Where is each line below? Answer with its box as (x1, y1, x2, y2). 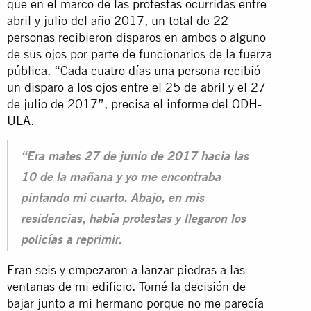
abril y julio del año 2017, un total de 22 (7, 12, 228, 28)
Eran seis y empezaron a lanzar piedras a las (7, 262, 245, 277)
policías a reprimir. (21, 234, 121, 247)
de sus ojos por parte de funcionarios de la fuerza (7, 46, 272, 61)
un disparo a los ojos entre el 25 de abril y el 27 (7, 79, 266, 94)
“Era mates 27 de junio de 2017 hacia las (21, 151, 249, 164)
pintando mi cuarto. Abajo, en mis (21, 192, 204, 205)
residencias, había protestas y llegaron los (21, 213, 246, 226)
